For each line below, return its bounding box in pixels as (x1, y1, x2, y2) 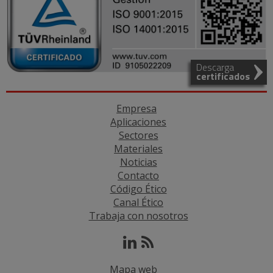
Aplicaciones (110, 115, 166, 129)
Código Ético (110, 182, 167, 196)
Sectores (118, 128, 158, 142)
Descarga (196, 59, 234, 74)
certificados (196, 68, 250, 83)
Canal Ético (113, 195, 163, 209)
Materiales (114, 141, 163, 155)
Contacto (118, 168, 159, 182)
